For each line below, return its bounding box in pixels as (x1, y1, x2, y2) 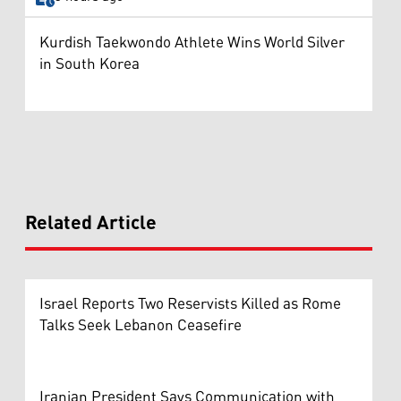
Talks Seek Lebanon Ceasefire (39, 310, 242, 341)
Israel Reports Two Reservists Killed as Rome (39, 288, 341, 320)
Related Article (25, 204, 157, 243)
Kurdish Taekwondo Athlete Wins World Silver (39, 27, 345, 58)
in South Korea (39, 48, 140, 80)
